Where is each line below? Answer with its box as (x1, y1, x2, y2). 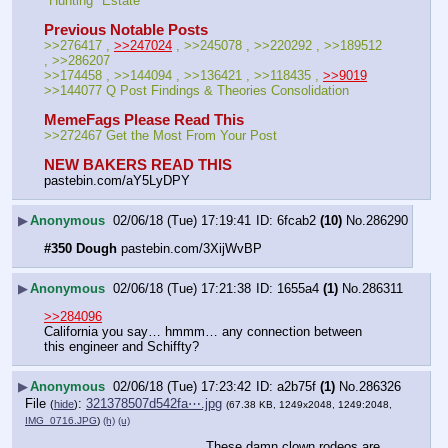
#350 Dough (44, 241, 117, 257)
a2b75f (277, 378, 316, 394)
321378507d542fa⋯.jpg (86, 396, 222, 412)
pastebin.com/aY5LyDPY (44, 173, 190, 189)
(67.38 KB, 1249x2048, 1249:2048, (226, 399, 392, 411)
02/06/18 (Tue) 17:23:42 (113, 378, 251, 394)
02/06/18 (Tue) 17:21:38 (113, 280, 251, 296)
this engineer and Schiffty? (44, 339, 199, 355)
